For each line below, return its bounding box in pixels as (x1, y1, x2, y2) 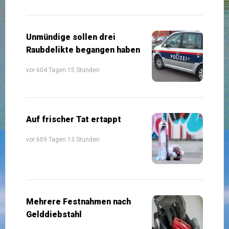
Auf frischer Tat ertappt (26, 114, 121, 124)
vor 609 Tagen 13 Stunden (26, 135, 100, 143)
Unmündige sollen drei (26, 32, 116, 42)
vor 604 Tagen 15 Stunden (26, 66, 100, 74)
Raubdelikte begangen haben (26, 44, 140, 55)
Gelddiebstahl (26, 209, 82, 219)
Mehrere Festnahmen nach (26, 196, 131, 207)
